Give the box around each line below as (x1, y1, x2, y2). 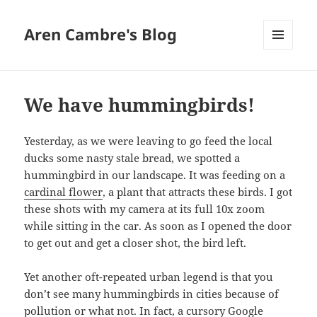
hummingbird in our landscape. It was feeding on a (24, 168, 286, 183)
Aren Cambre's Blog (24, 23, 178, 45)
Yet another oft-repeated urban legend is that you (24, 270, 274, 284)
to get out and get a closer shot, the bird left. (24, 236, 247, 250)
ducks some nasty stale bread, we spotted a (24, 151, 241, 166)
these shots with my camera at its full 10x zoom (24, 202, 265, 217)
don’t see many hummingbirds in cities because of (24, 287, 279, 301)
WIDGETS (263, 73, 304, 86)
